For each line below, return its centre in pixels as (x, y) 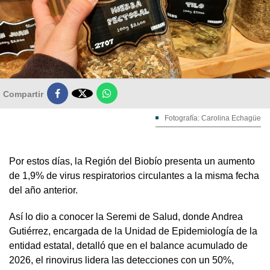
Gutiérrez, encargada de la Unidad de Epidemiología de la (133, 231)
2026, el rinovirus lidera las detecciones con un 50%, (121, 260)
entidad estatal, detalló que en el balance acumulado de (128, 245)
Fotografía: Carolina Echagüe (213, 118)
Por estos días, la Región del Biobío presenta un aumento (132, 161)
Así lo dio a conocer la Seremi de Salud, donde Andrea (126, 216)
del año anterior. (43, 190)
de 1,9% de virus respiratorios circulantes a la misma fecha (134, 175)
